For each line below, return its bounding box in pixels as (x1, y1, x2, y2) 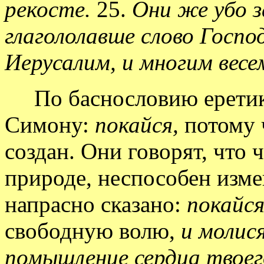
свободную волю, (5, 217, 181, 243)
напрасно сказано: (5, 191, 187, 217)
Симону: (5, 111, 95, 137)
